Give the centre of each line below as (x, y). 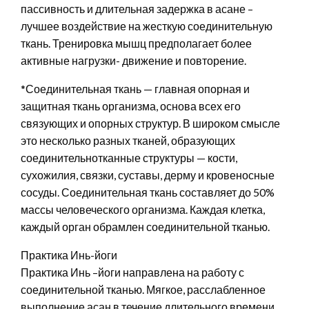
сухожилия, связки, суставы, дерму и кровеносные (148, 175)
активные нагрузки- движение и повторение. (133, 60)
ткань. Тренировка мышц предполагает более (136, 43)
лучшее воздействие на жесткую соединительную (147, 26)
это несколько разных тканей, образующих (128, 140)
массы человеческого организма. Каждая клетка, (143, 209)
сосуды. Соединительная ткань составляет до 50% (148, 192)
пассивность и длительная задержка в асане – (137, 8)
